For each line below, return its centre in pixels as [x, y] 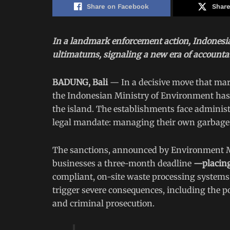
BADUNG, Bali [80, 82]
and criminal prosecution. [103, 204]
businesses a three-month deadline [123, 164]
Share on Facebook [118, 7]
